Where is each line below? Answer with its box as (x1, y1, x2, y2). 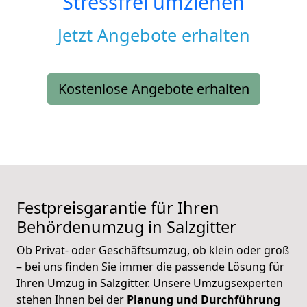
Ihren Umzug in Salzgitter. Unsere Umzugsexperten (16, 275, 283, 291)
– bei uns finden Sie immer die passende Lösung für (16, 259, 284, 275)
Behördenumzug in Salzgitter (16, 216, 236, 238)
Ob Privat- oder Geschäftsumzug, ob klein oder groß (16, 243, 289, 258)
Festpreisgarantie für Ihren (16, 197, 219, 219)
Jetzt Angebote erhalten (57, 23, 250, 47)
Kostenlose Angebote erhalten (58, 79, 249, 99)
